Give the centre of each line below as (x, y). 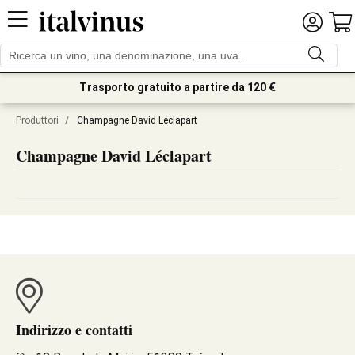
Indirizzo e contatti (74, 330)
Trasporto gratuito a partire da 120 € (177, 87)
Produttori (37, 120)
